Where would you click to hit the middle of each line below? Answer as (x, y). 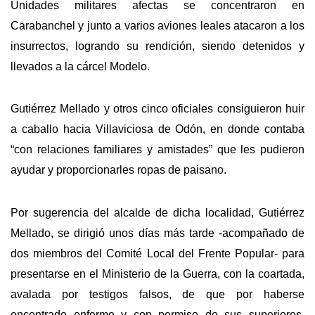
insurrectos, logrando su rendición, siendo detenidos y (157, 46)
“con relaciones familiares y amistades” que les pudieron (157, 150)
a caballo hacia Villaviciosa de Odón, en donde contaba (157, 129)
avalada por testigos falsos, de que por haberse (157, 294)
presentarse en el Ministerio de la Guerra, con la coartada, (157, 274)
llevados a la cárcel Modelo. (80, 66)
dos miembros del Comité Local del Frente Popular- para (157, 253)
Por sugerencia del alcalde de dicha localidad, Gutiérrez (157, 212)
